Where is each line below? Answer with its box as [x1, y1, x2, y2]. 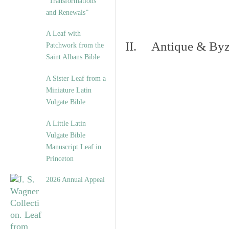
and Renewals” [46, 8, 88, 17]
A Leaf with [46, 29, 81, 38]
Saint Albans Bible [46, 53, 100, 61]
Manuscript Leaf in [46, 143, 101, 151]
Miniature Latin [46, 86, 91, 95]
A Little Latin [46, 119, 86, 128]
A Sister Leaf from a [46, 74, 106, 83]
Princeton [46, 154, 74, 163]
